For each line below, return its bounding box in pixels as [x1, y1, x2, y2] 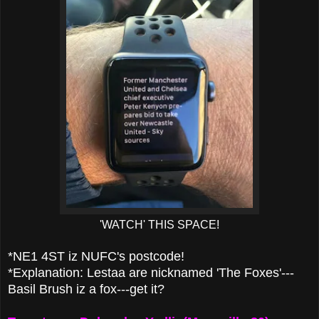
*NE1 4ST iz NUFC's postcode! [8, 249, 184, 263]
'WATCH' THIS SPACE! [100, 218, 219, 231]
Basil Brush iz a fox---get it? [8, 281, 164, 296]
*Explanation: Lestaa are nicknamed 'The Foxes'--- [8, 265, 294, 280]
